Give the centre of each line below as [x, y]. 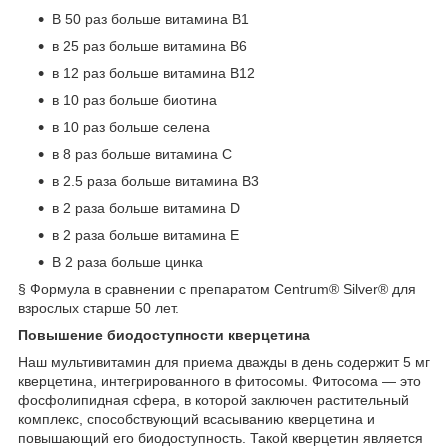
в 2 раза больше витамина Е [145, 234]
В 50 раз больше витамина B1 [150, 18]
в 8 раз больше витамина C [142, 153]
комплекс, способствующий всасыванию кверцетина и [196, 418]
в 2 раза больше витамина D [146, 207]
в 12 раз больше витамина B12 [153, 72]
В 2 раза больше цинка [127, 261]
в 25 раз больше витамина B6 [149, 45]
